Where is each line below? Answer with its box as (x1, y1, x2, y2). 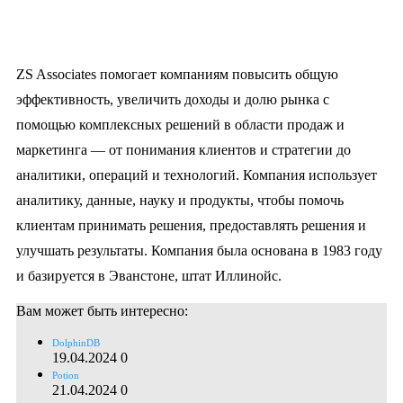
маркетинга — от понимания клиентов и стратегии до (16, 141, 351, 157)
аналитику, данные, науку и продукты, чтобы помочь (16, 192, 344, 208)
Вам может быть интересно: (16, 302, 188, 318)
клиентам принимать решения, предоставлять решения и (16, 217, 366, 233)
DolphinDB (52, 336, 100, 348)
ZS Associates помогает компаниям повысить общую (16, 66, 338, 82)
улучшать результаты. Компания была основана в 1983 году (16, 242, 382, 258)
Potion (52, 369, 79, 381)
